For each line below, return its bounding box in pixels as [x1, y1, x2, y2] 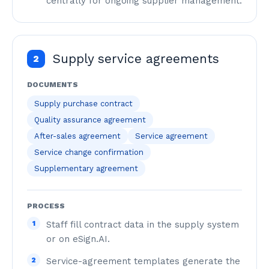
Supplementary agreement [34, 164, 138, 173]
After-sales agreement [34, 131, 121, 141]
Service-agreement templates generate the [46, 256, 240, 267]
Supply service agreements [52, 51, 219, 66]
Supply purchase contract [34, 99, 133, 108]
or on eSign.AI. [46, 234, 110, 244]
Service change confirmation [34, 148, 144, 157]
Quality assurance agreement [34, 115, 146, 124]
